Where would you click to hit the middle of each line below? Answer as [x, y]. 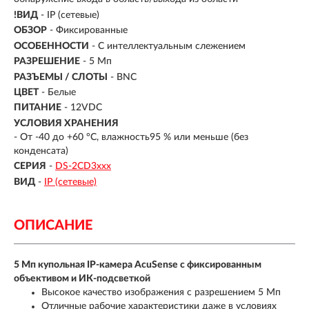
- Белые [59, 92]
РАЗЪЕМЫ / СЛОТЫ [61, 77]
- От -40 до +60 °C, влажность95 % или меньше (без [131, 137]
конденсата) [41, 151]
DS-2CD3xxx [83, 167]
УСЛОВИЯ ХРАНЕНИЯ [66, 123]
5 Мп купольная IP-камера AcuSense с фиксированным [138, 265]
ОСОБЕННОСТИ [51, 46]
